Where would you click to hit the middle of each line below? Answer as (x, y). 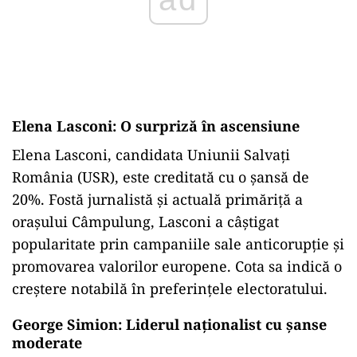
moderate (47, 343)
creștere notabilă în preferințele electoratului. (170, 288)
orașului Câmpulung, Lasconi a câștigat (145, 222)
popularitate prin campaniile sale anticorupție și (178, 244)
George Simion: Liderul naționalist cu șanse (169, 324)
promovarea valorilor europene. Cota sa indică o (177, 266)
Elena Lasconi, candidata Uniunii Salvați (151, 155)
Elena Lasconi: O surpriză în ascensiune (156, 126)
